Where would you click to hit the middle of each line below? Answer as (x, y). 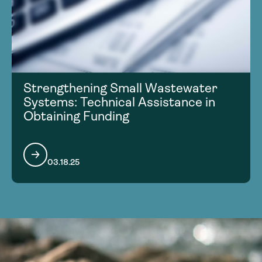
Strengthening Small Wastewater (120, 88)
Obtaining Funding (76, 116)
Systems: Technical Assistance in (119, 102)
